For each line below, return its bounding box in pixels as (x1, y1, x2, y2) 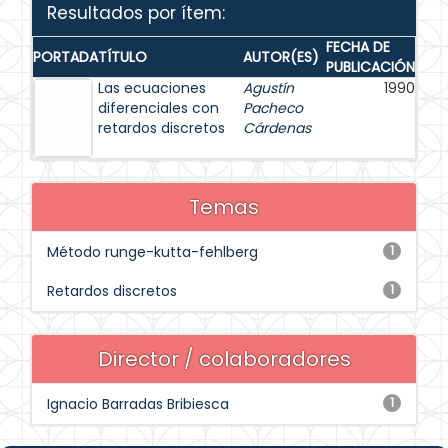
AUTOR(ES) (243, 47, 319, 67)
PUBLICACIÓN (326, 57, 415, 77)
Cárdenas (243, 118, 311, 138)
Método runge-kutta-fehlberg (47, 242, 258, 262)
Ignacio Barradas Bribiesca (47, 394, 229, 414)
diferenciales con (98, 98, 219, 118)
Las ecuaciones (98, 78, 206, 98)
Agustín (243, 78, 294, 98)
